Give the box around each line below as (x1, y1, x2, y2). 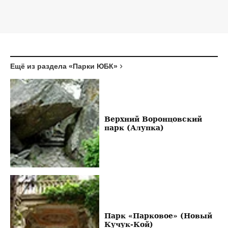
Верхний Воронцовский (104, 114, 202, 123)
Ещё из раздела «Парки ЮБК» (10, 62, 118, 70)
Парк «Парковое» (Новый (104, 211, 212, 220)
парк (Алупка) (104, 123, 164, 132)
